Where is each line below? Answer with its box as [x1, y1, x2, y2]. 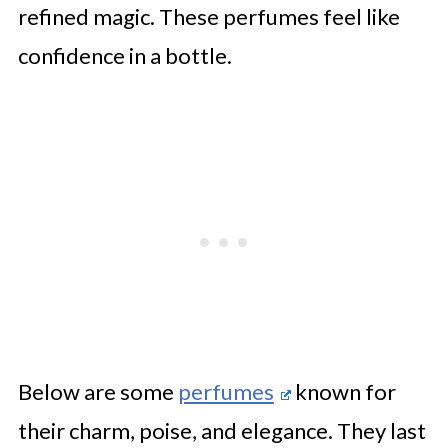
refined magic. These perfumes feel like [17, 3, 400, 30]
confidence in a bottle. [17, 42, 232, 69]
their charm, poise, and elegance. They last [17, 417, 426, 444]
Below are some [17, 378, 178, 405]
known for [290, 378, 396, 405]
